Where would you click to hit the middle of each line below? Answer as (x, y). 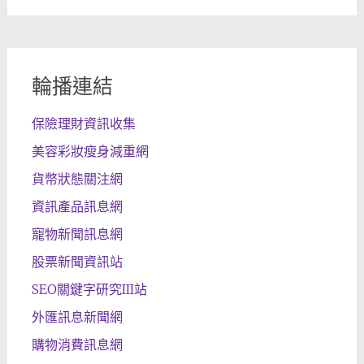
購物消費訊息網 (77, 344)
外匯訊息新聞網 (77, 316)
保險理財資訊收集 (83, 123)
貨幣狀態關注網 (77, 178)
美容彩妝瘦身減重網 (90, 151)
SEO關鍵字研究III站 (89, 289)
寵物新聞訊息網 (77, 234)
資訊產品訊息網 (77, 206)
